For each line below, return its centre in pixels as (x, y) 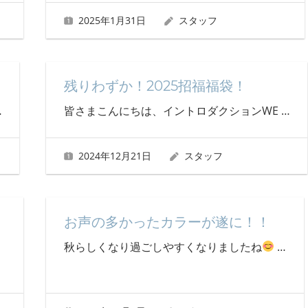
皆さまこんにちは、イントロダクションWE (172, 110)
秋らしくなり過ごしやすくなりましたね (163, 246)
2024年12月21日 (115, 156)
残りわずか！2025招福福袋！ (155, 86)
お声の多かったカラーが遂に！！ (167, 222)
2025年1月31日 (112, 20)
